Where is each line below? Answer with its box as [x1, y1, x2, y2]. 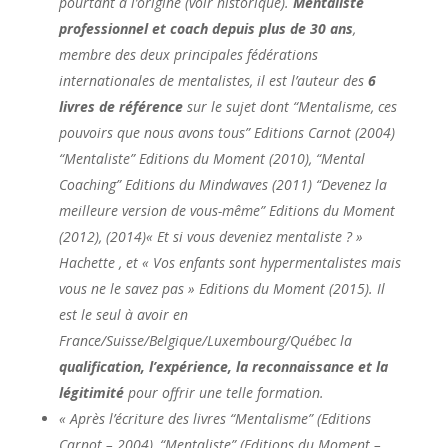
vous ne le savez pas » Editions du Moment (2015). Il [58, 278, 385, 298]
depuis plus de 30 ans [211, 18, 353, 38]
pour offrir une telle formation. [123, 382, 324, 402]
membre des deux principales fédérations [58, 44, 318, 64]
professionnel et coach [58, 18, 208, 38]
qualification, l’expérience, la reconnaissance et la [58, 356, 388, 376]
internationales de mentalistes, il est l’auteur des [58, 70, 364, 90]
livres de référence [58, 96, 183, 116]
